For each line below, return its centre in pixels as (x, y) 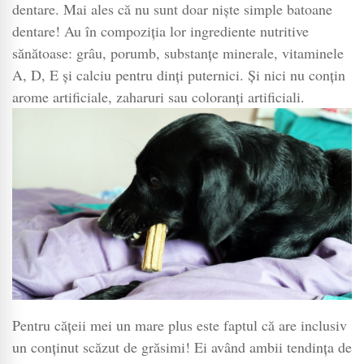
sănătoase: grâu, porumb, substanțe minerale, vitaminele (178, 52)
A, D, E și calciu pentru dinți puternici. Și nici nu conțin (179, 74)
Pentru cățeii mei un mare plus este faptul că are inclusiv (180, 325)
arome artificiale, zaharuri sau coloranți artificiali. (158, 96)
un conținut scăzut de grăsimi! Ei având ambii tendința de (182, 347)
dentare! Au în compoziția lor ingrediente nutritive (160, 30)
